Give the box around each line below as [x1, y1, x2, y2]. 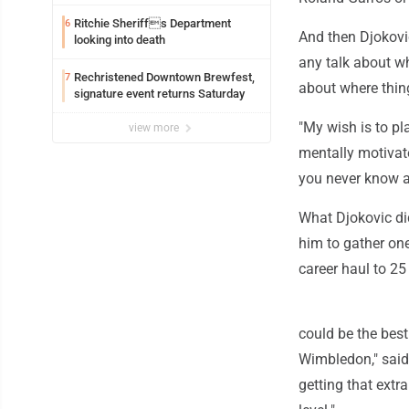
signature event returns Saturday [74, 87, 245, 101]
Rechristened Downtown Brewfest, [74, 70, 255, 85]
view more [129, 121, 182, 135]
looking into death [74, 33, 165, 47]
